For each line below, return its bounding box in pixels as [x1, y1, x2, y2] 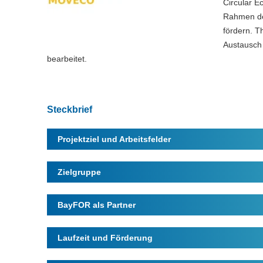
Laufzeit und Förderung [58, 233, 153, 242]
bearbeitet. [47, 54, 87, 63]
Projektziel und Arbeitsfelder [58, 134, 171, 144]
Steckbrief [47, 104, 92, 114]
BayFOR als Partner [58, 200, 136, 210]
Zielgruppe [58, 167, 101, 177]
